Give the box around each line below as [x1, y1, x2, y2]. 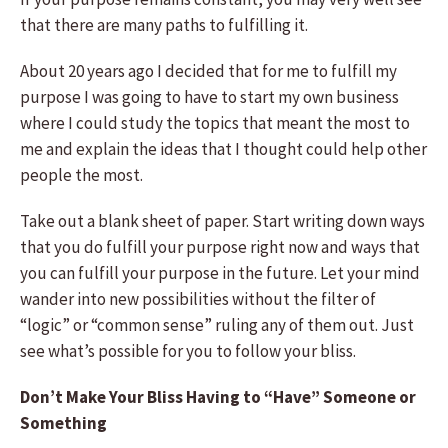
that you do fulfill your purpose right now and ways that [20, 236, 420, 258]
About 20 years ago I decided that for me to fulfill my [20, 60, 397, 82]
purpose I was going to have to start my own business [20, 86, 399, 108]
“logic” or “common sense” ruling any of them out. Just [20, 314, 414, 336]
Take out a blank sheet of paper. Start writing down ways [20, 210, 425, 232]
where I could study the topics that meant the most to [20, 112, 410, 134]
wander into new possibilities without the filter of [20, 288, 376, 310]
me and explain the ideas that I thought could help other [20, 138, 427, 160]
